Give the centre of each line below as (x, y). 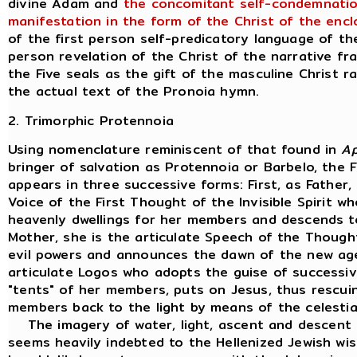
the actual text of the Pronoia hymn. (134, 92)
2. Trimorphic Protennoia (91, 120)
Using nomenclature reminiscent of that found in (175, 149)
